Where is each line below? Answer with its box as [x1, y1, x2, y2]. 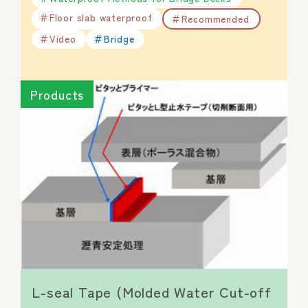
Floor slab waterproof [49, 10, 153, 24]
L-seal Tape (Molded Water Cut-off [32, 280, 272, 302]
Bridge [103, 32, 135, 46]
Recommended [181, 11, 250, 25]
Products [30, 85, 85, 103]
